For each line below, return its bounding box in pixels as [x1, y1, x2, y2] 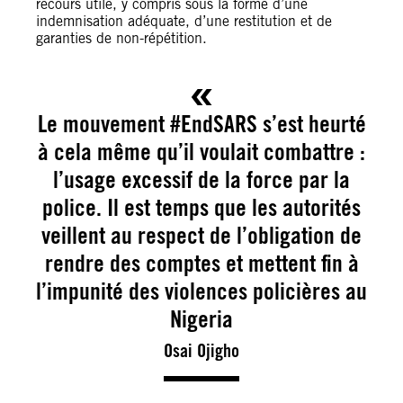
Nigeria [170, 304, 233, 333]
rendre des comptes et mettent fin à [44, 248, 359, 277]
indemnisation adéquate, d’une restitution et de [36, 13, 332, 30]
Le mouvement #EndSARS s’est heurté [37, 109, 366, 138]
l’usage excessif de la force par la [53, 165, 350, 193]
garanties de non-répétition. [36, 30, 207, 47]
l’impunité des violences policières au [36, 276, 367, 305]
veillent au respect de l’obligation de [41, 220, 362, 249]
